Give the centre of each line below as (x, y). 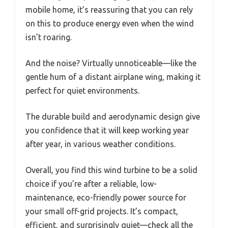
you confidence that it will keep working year (107, 131)
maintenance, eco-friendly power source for (106, 198)
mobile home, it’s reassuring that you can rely (109, 10)
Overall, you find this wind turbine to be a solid (111, 170)
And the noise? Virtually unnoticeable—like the (111, 63)
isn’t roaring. (49, 37)
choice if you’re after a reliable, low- (91, 184)
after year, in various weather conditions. (101, 144)
